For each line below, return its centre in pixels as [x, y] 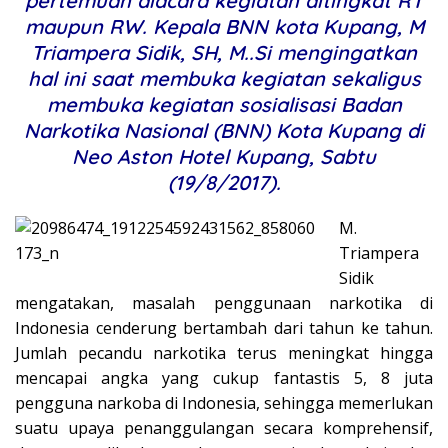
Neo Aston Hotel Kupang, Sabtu [224, 156]
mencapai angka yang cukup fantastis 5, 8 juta [224, 377]
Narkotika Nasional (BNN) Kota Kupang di [224, 130]
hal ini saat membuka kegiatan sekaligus [224, 78]
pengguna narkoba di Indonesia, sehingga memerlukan [224, 402]
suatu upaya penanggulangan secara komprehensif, [224, 427]
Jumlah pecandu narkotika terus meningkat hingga [224, 352]
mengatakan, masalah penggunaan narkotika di [224, 302]
